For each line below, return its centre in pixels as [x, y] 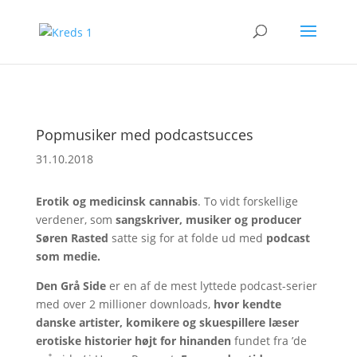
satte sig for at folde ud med [187, 238]
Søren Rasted [72, 238]
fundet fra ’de [269, 341]
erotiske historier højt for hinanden [133, 341]
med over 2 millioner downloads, [124, 304]
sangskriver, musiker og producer [208, 220]
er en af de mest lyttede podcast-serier [211, 286]
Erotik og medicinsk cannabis [116, 201]
